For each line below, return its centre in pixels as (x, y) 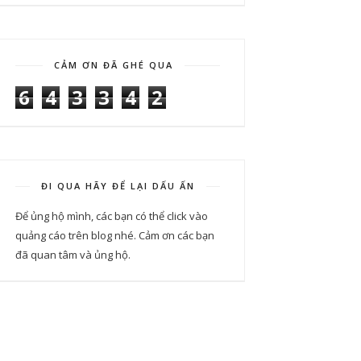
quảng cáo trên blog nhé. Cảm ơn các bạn (115, 235)
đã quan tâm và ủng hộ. (73, 255)
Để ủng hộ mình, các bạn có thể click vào (112, 216)
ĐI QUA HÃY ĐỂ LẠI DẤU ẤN (118, 186)
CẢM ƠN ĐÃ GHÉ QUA (114, 65)
